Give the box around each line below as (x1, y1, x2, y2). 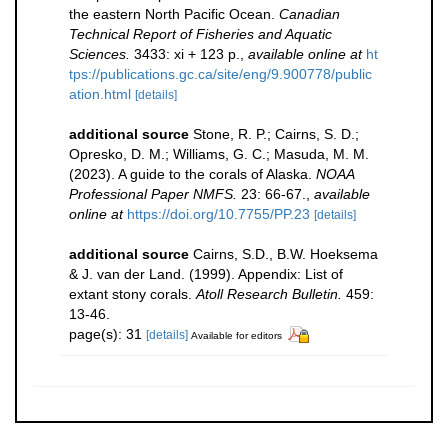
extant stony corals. (69, 285, 196, 302)
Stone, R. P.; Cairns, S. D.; (193, 125, 359, 142)
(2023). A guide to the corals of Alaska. (69, 165, 316, 182)
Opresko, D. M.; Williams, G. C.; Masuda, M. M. (69, 145, 369, 162)
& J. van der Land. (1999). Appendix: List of (69, 265, 343, 282)
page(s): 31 (69, 325, 146, 342)
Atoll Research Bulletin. (196, 285, 342, 302)
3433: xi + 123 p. (130, 45, 240, 62)
